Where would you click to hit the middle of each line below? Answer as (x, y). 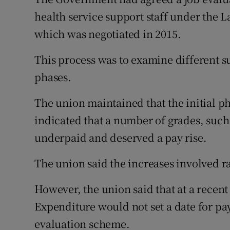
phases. (53, 77)
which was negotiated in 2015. (108, 34)
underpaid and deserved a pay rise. (121, 138)
